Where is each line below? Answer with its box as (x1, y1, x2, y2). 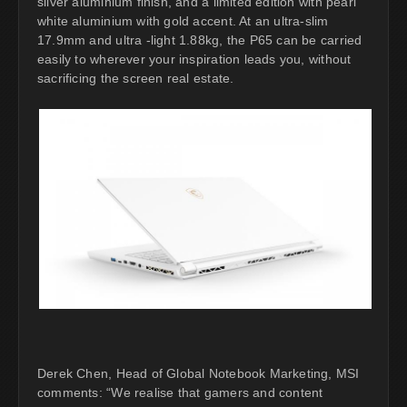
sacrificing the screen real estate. (37, 71, 234, 86)
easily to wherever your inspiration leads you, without (37, 52, 352, 67)
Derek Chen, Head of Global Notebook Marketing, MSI (37, 365, 360, 381)
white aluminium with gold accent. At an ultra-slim (37, 14, 329, 29)
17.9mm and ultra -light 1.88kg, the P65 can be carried (37, 33, 362, 48)
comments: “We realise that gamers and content (37, 384, 323, 400)
